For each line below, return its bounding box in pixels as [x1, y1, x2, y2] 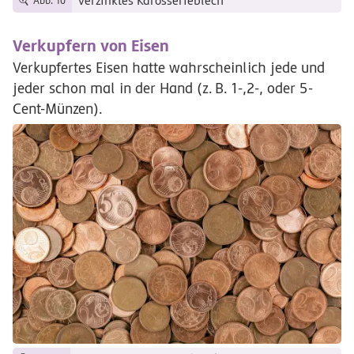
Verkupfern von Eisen [13, 36, 169, 55]
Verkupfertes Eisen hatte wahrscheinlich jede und [13, 59, 325, 77]
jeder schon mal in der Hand [13, 80, 197, 97]
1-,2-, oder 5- [228, 80, 314, 97]
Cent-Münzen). [13, 100, 103, 118]
